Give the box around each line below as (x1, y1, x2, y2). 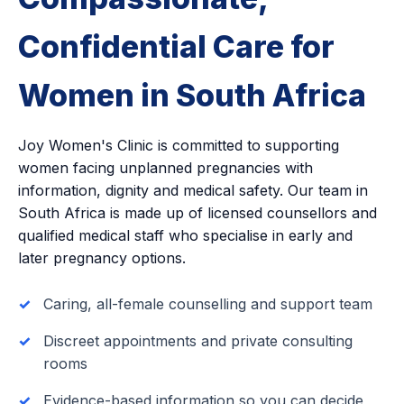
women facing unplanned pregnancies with (18, 159, 313, 178)
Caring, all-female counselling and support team (43, 295, 372, 314)
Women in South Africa (18, 77, 366, 115)
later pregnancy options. (18, 249, 186, 268)
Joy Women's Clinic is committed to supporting (18, 136, 339, 155)
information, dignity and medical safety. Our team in (18, 181, 368, 200)
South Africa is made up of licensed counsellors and (18, 204, 377, 223)
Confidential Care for (18, 28, 335, 66)
